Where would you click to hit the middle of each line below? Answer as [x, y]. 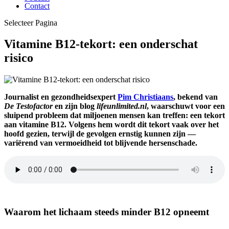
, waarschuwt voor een [186, 106]
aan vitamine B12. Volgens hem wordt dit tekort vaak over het [111, 125]
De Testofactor [28, 106]
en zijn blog [75, 106]
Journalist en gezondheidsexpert [61, 97]
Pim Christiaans [145, 97]
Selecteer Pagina [31, 22]
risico [19, 58]
